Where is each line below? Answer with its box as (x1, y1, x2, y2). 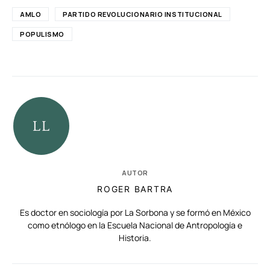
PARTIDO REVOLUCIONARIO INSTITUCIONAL (63, 9, 223, 19)
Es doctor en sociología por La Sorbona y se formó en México (19, 206, 251, 218)
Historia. (119, 231, 151, 243)
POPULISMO (20, 29, 64, 39)
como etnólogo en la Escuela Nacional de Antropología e (28, 219, 242, 231)
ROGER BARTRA (97, 183, 173, 194)
